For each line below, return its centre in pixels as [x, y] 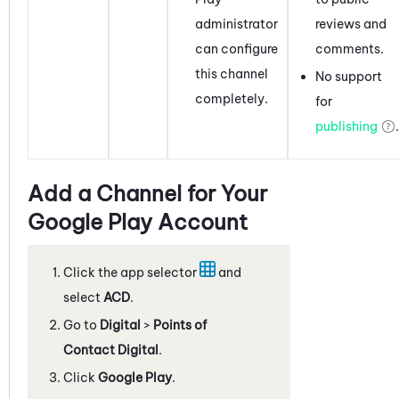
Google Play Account [138, 221]
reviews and [351, 24]
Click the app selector [131, 272]
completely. [232, 98]
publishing [346, 126]
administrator [236, 24]
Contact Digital [111, 350]
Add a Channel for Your [147, 193]
